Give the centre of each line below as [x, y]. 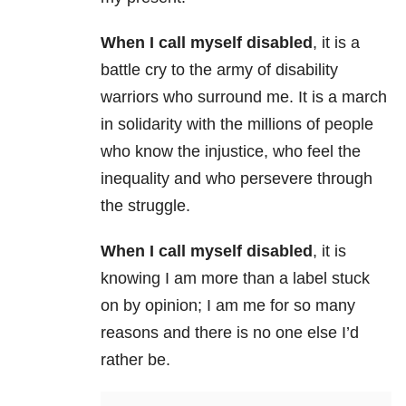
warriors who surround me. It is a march [244, 97]
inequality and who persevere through [237, 179]
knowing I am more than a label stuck [235, 279]
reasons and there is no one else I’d [230, 333]
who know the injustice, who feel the [231, 152]
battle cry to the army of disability [219, 70]
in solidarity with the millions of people [237, 125]
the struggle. [145, 206]
